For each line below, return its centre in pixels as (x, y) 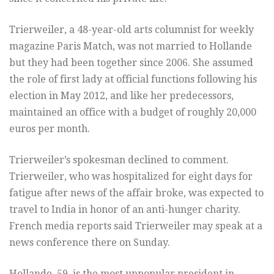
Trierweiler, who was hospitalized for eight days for (131, 176)
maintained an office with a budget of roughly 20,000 (133, 112)
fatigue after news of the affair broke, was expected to (136, 193)
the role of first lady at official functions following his (133, 79)
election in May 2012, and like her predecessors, (121, 95)
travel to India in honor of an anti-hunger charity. (125, 209)
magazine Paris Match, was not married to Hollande (131, 46)
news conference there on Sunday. (90, 242)
